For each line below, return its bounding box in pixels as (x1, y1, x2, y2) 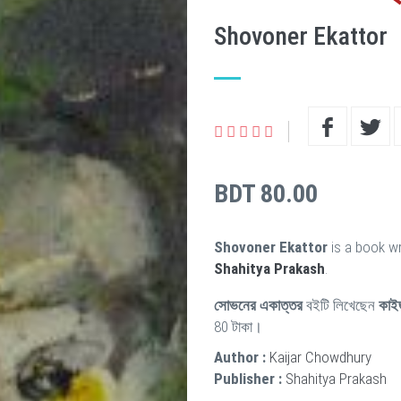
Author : (214, 348, 266, 366)
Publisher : (214, 370, 282, 388)
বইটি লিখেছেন (303, 296, 379, 314)
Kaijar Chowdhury (269, 348, 371, 366)
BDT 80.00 (214, 179, 318, 209)
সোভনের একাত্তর (214, 296, 303, 314)
